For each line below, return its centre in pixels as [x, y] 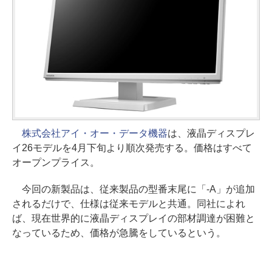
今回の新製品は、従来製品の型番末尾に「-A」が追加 [134, 189]
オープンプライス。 [56, 162]
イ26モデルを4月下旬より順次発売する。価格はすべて [132, 148]
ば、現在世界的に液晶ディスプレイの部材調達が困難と [134, 218]
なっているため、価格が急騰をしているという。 [119, 233]
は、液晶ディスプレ [211, 133]
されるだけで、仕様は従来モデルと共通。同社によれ [129, 203]
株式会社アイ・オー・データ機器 [95, 133]
